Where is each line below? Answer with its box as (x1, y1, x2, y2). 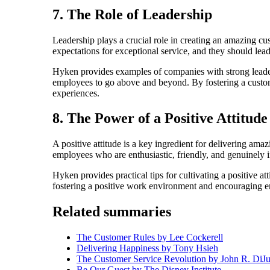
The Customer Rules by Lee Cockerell (77, 232, 223, 243)
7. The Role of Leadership (52, 6, 212, 22)
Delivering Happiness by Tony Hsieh (77, 243, 218, 254)
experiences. (52, 87, 99, 98)
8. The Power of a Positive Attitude (52, 110, 268, 127)
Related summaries (52, 204, 171, 220)
